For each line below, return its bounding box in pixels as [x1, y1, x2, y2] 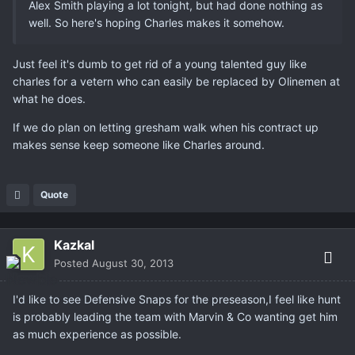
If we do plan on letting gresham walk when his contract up [13, 120, 319, 135]
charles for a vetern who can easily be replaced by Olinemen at [13, 74, 340, 89]
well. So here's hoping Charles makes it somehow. [29, 16, 284, 30]
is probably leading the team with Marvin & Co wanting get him [13, 310, 338, 324]
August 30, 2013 [92, 257, 174, 270]
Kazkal [54, 237, 94, 254]
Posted [54, 257, 92, 270]
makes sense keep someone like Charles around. [13, 138, 265, 152]
